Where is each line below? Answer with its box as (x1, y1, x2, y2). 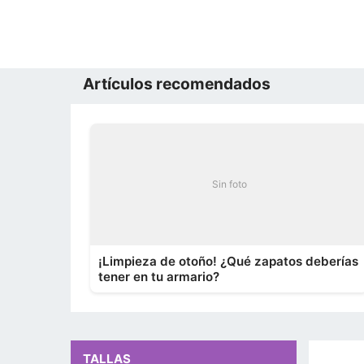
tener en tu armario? (98, 269, 219, 284)
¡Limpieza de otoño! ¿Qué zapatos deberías (98, 253, 358, 269)
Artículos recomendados (83, 74, 271, 93)
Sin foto (211, 178, 247, 190)
